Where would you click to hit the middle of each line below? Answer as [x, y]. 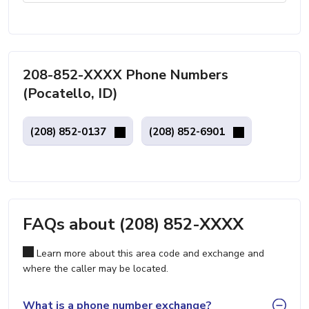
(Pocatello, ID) [70, 93]
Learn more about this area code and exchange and [149, 253]
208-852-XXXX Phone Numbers [126, 75]
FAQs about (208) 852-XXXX [133, 224]
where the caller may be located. [96, 269]
